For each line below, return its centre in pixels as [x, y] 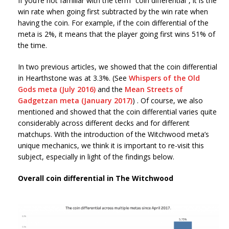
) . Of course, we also [168, 100]
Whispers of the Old [164, 78]
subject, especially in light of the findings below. [96, 156]
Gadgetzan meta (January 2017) [75, 100]
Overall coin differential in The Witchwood [96, 178]
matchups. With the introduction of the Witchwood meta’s [113, 134]
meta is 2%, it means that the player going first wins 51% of [117, 34]
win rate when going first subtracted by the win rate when [113, 11]
